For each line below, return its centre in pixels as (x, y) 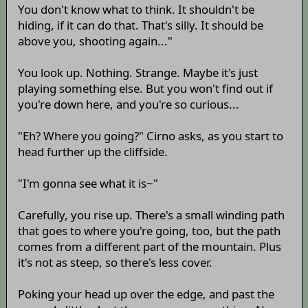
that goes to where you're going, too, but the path (149, 231)
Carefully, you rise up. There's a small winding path (151, 215)
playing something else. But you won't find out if (145, 89)
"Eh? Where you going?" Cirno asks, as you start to (150, 136)
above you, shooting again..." (95, 41)
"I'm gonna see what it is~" (88, 184)
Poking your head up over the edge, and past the (146, 294)
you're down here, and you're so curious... (128, 104)
